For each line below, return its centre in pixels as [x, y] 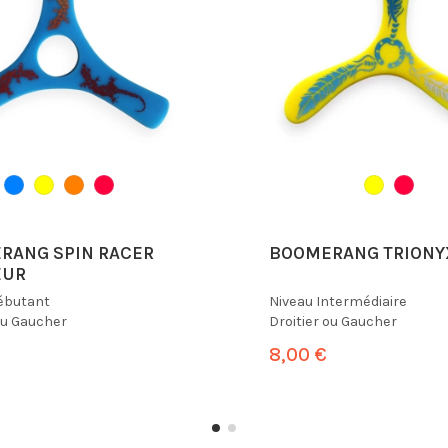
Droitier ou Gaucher [333, 321]
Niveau [292, 301]
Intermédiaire [361, 301]
